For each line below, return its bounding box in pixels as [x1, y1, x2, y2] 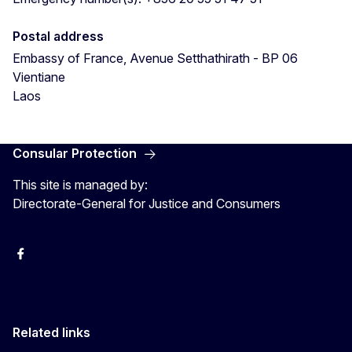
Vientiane [13, 68, 65, 85]
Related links [13, 324, 90, 340]
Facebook [12, 251, 65, 266]
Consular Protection [13, 145, 137, 161]
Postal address [13, 27, 104, 44]
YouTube [40, 251, 86, 266]
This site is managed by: [13, 176, 148, 192]
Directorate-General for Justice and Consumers [13, 195, 280, 211]
